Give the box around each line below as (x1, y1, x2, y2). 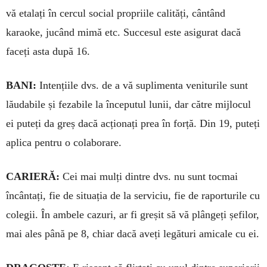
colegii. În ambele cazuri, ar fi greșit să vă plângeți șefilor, (6, 209, 259, 221)
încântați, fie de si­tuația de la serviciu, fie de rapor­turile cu (6, 190, 260, 202)
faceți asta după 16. (6, 45, 90, 58)
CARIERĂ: (6, 170, 60, 183)
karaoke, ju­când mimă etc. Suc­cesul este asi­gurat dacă (6, 26, 241, 39)
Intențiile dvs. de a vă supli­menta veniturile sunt (36, 79, 248, 92)
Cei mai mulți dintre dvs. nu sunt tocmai (60, 170, 238, 183)
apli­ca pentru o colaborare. (6, 136, 122, 149)
